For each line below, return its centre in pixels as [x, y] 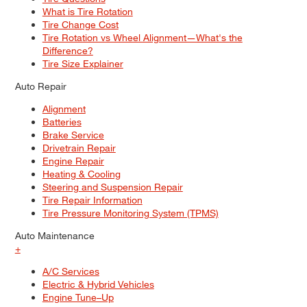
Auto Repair [40, 86]
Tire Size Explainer [83, 64]
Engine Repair [73, 161]
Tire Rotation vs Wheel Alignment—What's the [142, 38]
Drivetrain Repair [79, 148]
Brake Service [73, 135]
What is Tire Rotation [87, 12]
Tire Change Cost [80, 25]
